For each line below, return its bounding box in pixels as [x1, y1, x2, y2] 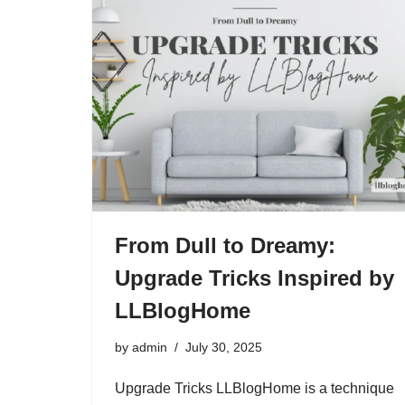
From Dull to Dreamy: [115, 233, 335, 258]
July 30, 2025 [185, 340, 262, 354]
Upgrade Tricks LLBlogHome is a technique [115, 381, 394, 396]
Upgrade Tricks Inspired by [115, 266, 394, 290]
